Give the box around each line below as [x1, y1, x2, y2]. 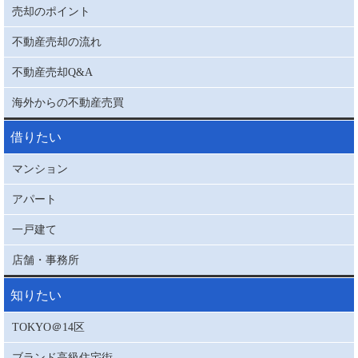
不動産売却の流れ [12, 34, 101, 48]
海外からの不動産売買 [12, 95, 124, 109]
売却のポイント [12, 4, 90, 18]
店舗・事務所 [12, 253, 79, 267]
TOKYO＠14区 [12, 320, 85, 333]
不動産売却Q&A [12, 65, 93, 78]
